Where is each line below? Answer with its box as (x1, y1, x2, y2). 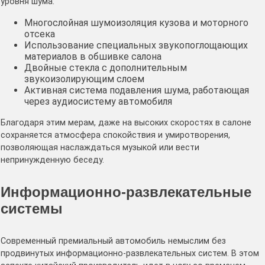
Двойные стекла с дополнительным (24, 62, 187, 73)
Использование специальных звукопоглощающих (24, 39, 248, 51)
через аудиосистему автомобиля (24, 95, 172, 107)
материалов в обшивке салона (24, 50, 161, 62)
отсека (24, 28, 55, 40)
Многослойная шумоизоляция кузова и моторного (24, 17, 248, 28)
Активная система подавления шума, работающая (24, 84, 249, 96)
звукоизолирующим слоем (24, 73, 144, 85)
